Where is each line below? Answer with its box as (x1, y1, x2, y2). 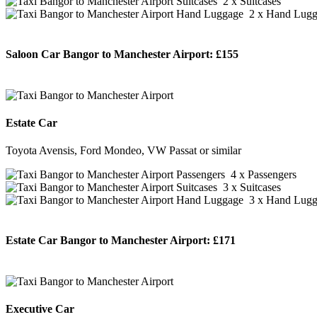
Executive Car (6, 302, 74, 315)
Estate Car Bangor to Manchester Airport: (6, 234, 210, 247)
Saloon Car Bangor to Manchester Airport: (6, 48, 213, 61)
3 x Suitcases (217, 181, 281, 194)
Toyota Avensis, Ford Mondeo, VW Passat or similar (6, 144, 241, 157)
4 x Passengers (225, 168, 296, 181)
